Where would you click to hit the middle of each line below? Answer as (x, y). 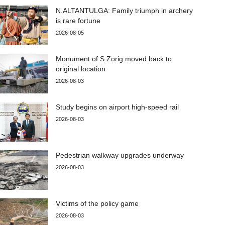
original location (81, 69)
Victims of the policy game (98, 203)
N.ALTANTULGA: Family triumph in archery (125, 10)
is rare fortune (78, 20)
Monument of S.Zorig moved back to (114, 59)
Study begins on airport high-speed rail (118, 107)
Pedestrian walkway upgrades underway (120, 155)
